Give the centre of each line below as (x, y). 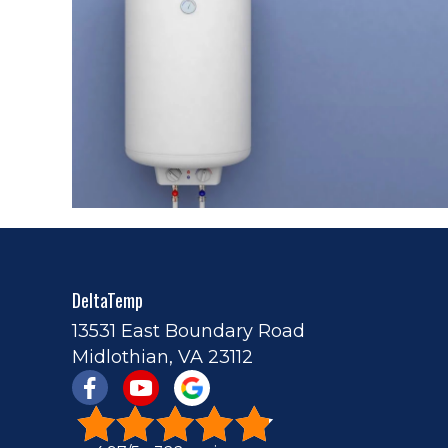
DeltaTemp (107, 299)
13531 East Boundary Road (188, 330)
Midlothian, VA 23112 (162, 356)
